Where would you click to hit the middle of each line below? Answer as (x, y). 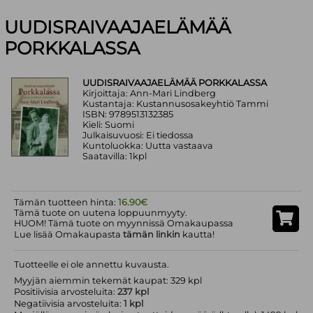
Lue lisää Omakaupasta (69, 234)
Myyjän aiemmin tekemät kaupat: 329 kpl (108, 280)
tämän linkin (152, 234)
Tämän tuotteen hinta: (66, 202)
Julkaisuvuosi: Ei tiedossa (138, 136)
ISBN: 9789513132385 (128, 115)
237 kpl (133, 291)
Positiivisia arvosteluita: (66, 291)
